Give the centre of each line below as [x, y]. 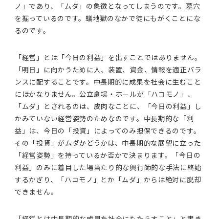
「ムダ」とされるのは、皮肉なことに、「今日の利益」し [108, 106]
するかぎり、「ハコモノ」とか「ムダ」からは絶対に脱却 [108, 179]
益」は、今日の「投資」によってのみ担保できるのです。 [108, 131]
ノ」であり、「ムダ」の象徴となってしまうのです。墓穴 [108, 6]
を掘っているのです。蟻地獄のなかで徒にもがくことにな [108, 18]
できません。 [36, 192]
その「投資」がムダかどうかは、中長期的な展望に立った [108, 143]
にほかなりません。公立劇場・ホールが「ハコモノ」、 [105, 94]
